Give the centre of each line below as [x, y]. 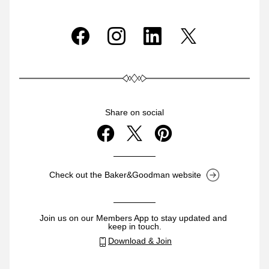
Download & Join [140, 241]
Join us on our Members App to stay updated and [133, 218]
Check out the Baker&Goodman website [125, 175]
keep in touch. [134, 226]
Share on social [134, 112]
